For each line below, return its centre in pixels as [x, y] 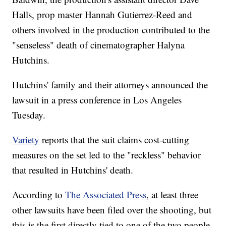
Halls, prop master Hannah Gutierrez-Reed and [102, 15]
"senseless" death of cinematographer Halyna [99, 45]
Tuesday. [29, 115]
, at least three [173, 195]
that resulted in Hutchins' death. [73, 170]
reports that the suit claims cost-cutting [115, 140]
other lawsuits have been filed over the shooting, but [112, 210]
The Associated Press [106, 195]
